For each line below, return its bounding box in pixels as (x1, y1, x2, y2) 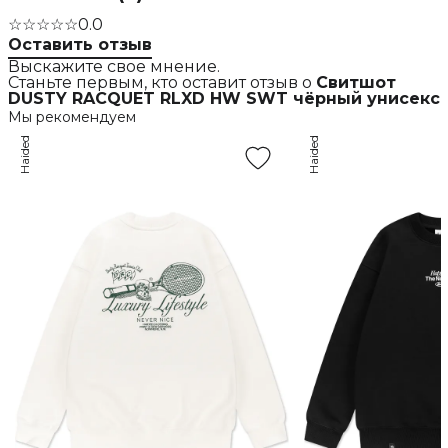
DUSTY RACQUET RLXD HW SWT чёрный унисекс (7, 89, 440, 109)
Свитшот (315, 73, 396, 93)
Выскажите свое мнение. (7, 57, 220, 77)
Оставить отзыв (7, 35, 152, 55)
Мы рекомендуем (7, 108, 136, 127)
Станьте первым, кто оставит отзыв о (7, 73, 316, 93)
